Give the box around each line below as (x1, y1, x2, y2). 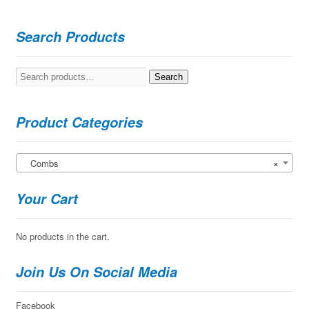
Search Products (15, 26, 125, 46)
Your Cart (15, 188, 78, 208)
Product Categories (15, 112, 143, 132)
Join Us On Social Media (15, 261, 177, 281)
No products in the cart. (15, 229, 110, 243)
